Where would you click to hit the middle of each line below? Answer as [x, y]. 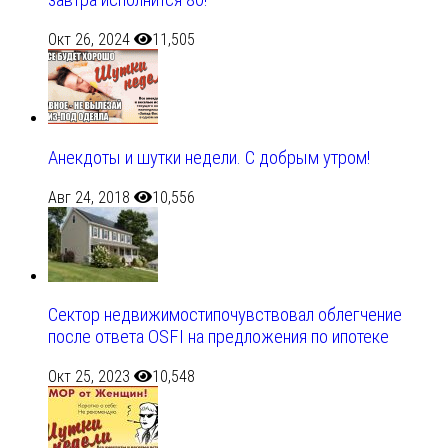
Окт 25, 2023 [89, 376]
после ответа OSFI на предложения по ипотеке [218, 337]
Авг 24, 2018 [89, 197]
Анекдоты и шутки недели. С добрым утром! [209, 157]
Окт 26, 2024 [89, 40]
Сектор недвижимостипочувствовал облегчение [225, 315]
